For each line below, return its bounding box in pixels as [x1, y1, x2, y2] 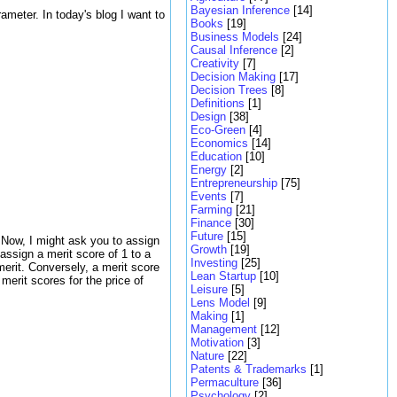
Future [191, 230, 223, 243]
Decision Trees [191, 83, 268, 97]
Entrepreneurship [191, 176, 277, 190]
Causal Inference [191, 43, 277, 57]
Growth [191, 243, 227, 256]
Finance [191, 216, 231, 230]
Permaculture [191, 376, 259, 389]
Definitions [191, 97, 245, 110]
